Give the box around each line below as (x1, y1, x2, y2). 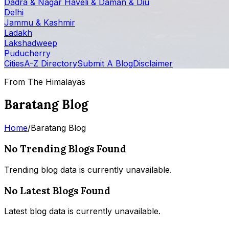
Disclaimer (133, 58, 173, 68)
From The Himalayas (4, 76, 85, 87)
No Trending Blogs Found (4, 143, 126, 155)
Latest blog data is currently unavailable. (4, 206, 161, 217)
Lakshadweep (4, 37, 57, 48)
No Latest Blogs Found (4, 184, 110, 197)
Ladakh (4, 27, 32, 38)
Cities (4, 58, 24, 68)
